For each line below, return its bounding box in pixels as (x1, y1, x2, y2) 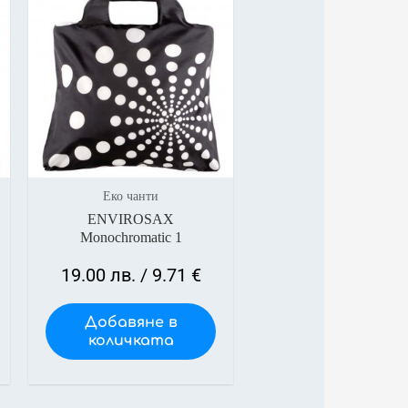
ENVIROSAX (87, 211, 174, 228)
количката (87, 332, 174, 350)
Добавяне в (84, 314, 178, 331)
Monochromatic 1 (79, 229, 182, 246)
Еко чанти (103, 189, 158, 204)
